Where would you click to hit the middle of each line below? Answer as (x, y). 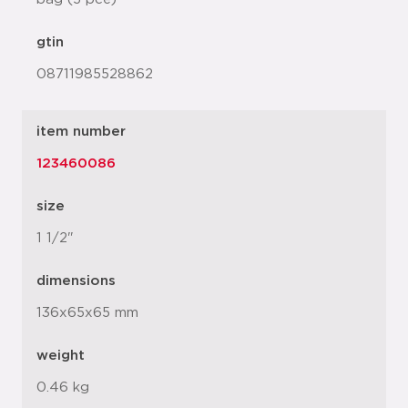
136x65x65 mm (87, 313)
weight (61, 356)
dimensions (76, 281)
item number (81, 132)
